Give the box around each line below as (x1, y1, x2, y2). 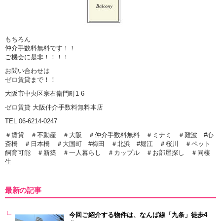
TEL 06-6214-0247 (5, 117, 57, 125)
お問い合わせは (5, 67, 50, 74)
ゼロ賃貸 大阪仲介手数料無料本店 (5, 103, 103, 111)
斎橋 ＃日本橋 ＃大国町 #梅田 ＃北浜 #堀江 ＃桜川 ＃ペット (5, 140, 211, 147)
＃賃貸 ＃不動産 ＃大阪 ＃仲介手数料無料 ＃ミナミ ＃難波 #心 (5, 131, 214, 139)
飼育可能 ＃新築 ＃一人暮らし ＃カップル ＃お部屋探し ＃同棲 (5, 148, 210, 156)
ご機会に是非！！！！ (5, 53, 69, 61)
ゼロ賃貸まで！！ (5, 75, 56, 83)
